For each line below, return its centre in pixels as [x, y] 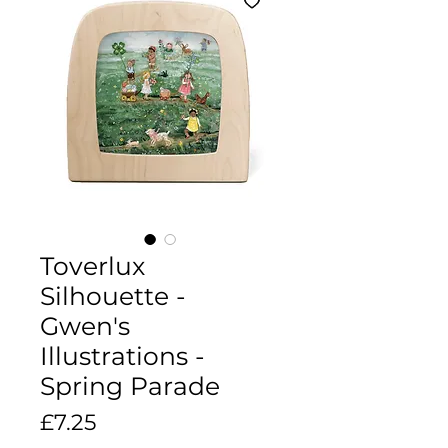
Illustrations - [122, 355]
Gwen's [85, 325]
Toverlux [92, 265]
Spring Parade [130, 385]
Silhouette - [113, 295]
